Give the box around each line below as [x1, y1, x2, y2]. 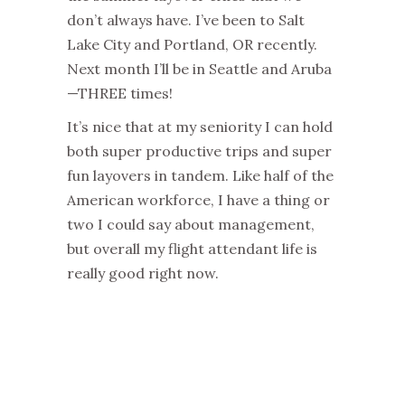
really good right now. [67, 263, 219, 282]
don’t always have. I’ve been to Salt [67, 10, 305, 29]
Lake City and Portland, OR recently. [67, 34, 317, 53]
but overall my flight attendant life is [67, 239, 317, 258]
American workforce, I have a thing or [67, 190, 330, 209]
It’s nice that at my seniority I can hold [67, 117, 333, 136]
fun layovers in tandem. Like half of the [67, 165, 334, 184]
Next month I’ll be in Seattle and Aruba [67, 59, 332, 78]
